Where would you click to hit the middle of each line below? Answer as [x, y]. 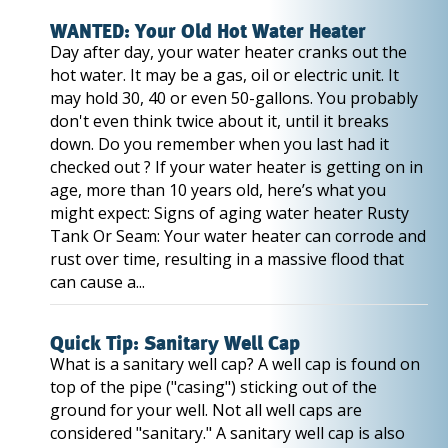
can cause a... [97, 282]
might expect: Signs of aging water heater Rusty [229, 213]
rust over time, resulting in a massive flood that [227, 259]
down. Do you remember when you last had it [219, 144]
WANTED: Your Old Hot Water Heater [208, 32]
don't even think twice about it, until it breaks [219, 121]
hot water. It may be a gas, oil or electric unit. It [224, 75]
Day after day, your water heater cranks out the [228, 52]
